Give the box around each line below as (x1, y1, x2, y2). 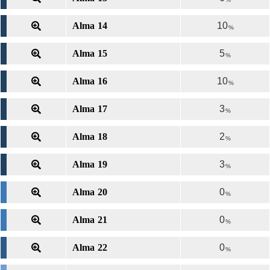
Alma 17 (72, 104, 107, 114)
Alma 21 (72, 215, 107, 225)
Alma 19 (72, 159, 107, 169)
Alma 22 (72, 242, 107, 253)
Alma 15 (72, 48, 107, 58)
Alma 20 (72, 187, 107, 197)
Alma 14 (72, 20, 107, 31)
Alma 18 (72, 131, 107, 142)
